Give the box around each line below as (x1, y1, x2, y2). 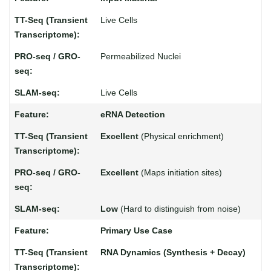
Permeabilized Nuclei (100, 51, 181, 61)
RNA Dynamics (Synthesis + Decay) (100, 247, 246, 257)
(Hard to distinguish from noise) (117, 204, 241, 214)
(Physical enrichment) (138, 131, 224, 141)
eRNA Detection (100, 109, 165, 119)
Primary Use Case (100, 226, 172, 235)
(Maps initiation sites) (138, 168, 222, 177)
